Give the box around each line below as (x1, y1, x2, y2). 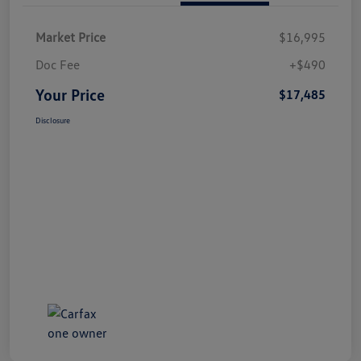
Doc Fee (35, 56, 80, 73)
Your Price (35, 85, 105, 105)
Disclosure (35, 115, 70, 126)
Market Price (35, 29, 106, 46)
